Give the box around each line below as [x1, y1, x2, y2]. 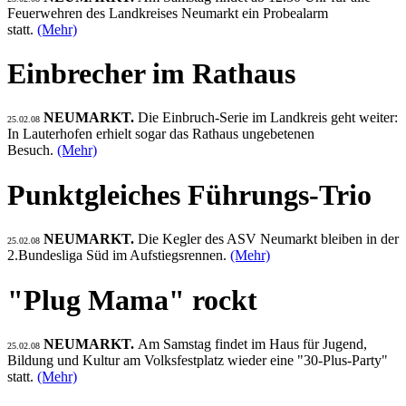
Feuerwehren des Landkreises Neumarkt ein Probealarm [7, 5, 328, 21]
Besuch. [7, 142, 57, 159]
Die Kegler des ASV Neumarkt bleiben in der [138, 231, 399, 247]
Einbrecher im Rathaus [7, 56, 295, 90]
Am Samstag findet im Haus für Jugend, [138, 336, 367, 353]
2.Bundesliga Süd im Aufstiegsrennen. [7, 247, 230, 264]
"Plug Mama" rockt [7, 283, 257, 316]
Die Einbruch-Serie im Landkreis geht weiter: [138, 110, 398, 126]
